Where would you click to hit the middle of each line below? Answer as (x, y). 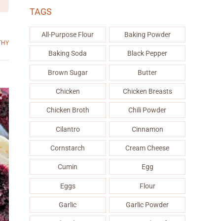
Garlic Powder (147, 204)
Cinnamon (147, 129)
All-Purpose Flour (68, 35)
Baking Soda (68, 54)
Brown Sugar (68, 72)
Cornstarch (68, 148)
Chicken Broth (68, 110)
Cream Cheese (147, 148)
